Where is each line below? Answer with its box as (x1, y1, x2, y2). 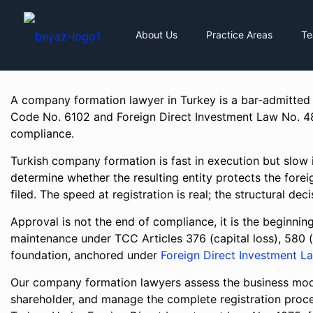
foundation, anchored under (10, 248, 161, 262)
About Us (136, 29, 177, 41)
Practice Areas (206, 29, 272, 41)
